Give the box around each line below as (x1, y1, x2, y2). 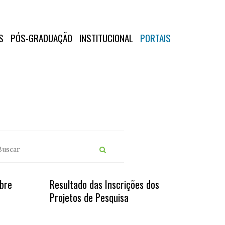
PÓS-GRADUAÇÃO (10, 31, 72, 45)
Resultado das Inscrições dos (49, 177, 159, 192)
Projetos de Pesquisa (49, 190, 129, 205)
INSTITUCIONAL (79, 31, 133, 45)
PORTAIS (140, 31, 171, 45)
